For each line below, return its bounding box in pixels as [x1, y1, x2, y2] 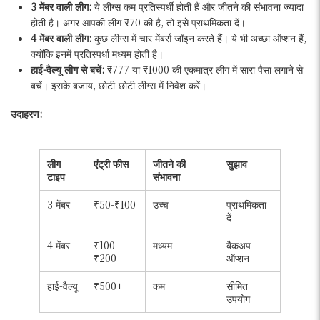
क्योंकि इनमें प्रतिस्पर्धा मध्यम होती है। [31, 46, 164, 61]
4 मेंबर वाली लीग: [31, 31, 94, 46]
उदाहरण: [11, 106, 42, 121]
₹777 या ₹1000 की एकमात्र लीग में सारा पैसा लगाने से [107, 62, 303, 77]
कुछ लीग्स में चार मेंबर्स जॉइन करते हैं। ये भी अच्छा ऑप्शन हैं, [94, 31, 306, 46]
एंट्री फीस [94, 156, 129, 171]
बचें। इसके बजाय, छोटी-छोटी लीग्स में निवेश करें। [31, 78, 206, 93]
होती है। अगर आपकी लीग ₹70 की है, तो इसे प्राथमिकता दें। [31, 15, 246, 30]
